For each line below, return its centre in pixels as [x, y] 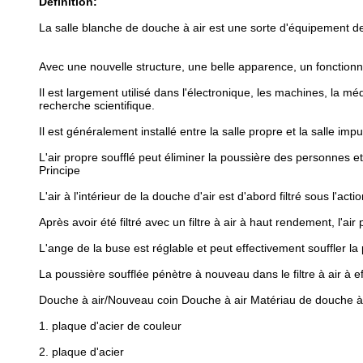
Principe [60, 170]
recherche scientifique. [97, 105]
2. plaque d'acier [81, 352]
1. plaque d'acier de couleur [110, 326]
